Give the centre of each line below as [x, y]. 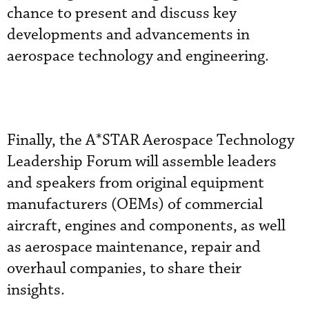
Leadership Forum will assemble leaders [142, 161]
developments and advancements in [128, 34]
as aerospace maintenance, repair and [134, 247]
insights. [36, 290]
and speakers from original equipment [136, 183]
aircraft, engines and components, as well [146, 226]
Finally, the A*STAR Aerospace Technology [151, 140]
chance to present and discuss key [122, 13]
